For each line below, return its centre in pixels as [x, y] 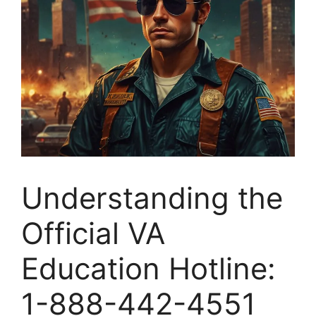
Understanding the [152, 198]
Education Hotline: [148, 268]
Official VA [93, 233]
